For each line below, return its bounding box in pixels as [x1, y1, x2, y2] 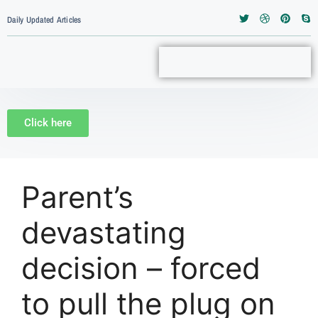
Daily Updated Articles [7, 13, 82, 26]
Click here [24, 116, 72, 129]
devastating [21, 214, 186, 251]
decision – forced [21, 250, 261, 286]
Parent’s [21, 179, 133, 215]
